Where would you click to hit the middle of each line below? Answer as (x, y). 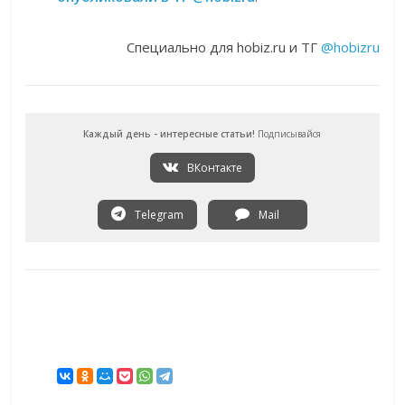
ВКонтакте (213, 168)
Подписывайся (288, 134)
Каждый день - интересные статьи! (170, 134)
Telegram (157, 215)
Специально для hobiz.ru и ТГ (223, 47)
